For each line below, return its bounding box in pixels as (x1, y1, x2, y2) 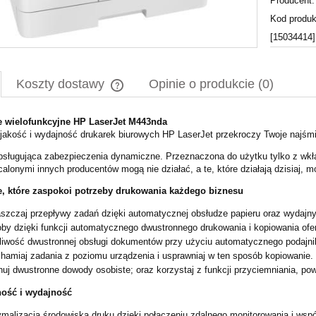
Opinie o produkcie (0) (149, 77, 274, 92)
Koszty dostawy (16, 77, 108, 92)
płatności (122, 130, 159, 141)
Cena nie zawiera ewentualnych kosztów (122, 116, 287, 128)
